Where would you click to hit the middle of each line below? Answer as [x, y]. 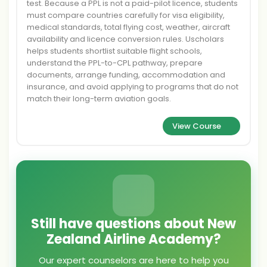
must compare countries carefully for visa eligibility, [126, 15]
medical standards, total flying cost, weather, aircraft [128, 27]
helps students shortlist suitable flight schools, [114, 51]
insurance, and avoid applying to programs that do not [133, 87]
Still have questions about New [133, 224]
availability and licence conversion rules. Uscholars [125, 39]
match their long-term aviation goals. [99, 99]
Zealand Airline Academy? [133, 239]
